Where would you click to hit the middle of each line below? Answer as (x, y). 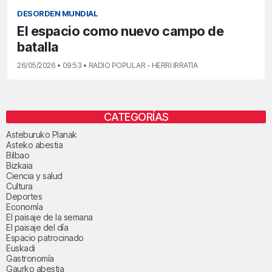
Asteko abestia (34, 144)
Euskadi (21, 248)
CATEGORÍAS (136, 117)
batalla (38, 46)
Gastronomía (30, 258)
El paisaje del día (37, 227)
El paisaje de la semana (49, 217)
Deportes (24, 196)
